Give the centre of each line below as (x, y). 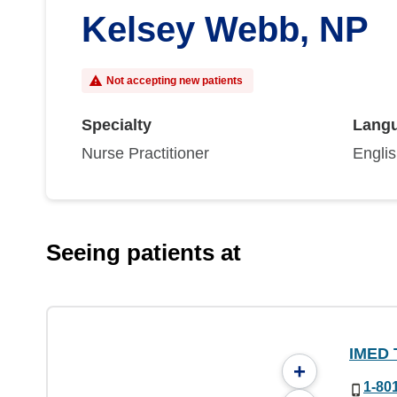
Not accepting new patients (175, 81)
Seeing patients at (144, 253)
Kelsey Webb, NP (225, 29)
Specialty (117, 125)
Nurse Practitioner (145, 153)
